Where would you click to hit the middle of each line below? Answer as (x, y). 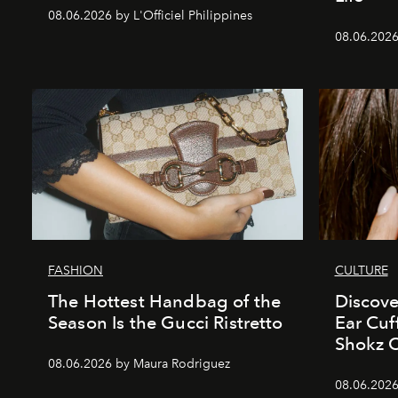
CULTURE (361, 270)
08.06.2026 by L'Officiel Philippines (150, 15)
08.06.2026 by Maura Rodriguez (139, 363)
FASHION (76, 270)
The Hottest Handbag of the (165, 301)
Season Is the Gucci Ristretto (166, 322)
